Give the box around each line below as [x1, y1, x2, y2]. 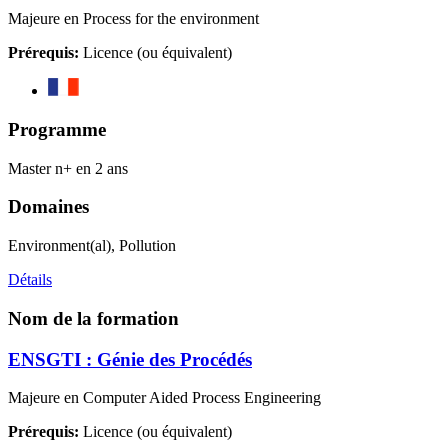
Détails [8, 271, 52, 289]
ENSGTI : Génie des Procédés [8, 348, 252, 370]
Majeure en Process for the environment [8, 10, 259, 28]
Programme [8, 118, 106, 140]
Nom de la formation [8, 307, 179, 329]
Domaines [8, 196, 89, 218]
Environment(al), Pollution [8, 237, 176, 255]
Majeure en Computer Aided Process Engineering [8, 389, 321, 407]
